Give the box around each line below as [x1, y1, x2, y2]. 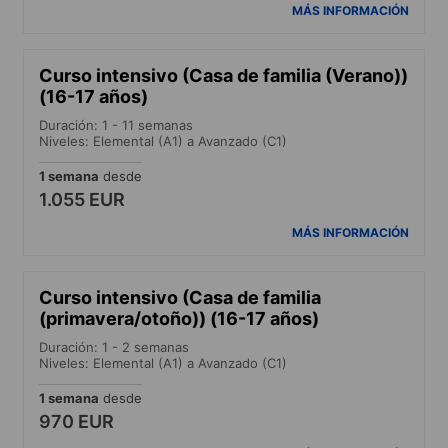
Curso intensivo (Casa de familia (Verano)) [39, 64, 408, 86]
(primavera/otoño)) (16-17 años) [39, 307, 319, 329]
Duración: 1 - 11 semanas [39, 116, 193, 133]
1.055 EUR [39, 188, 125, 210]
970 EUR [39, 410, 114, 432]
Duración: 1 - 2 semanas [39, 338, 189, 355]
